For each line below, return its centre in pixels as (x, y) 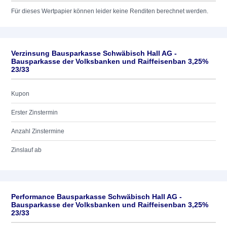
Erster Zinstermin (34, 112)
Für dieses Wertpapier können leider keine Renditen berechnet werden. (110, 11)
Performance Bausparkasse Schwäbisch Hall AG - (97, 197)
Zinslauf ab (26, 150)
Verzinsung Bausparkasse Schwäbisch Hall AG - (94, 53)
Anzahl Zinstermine (38, 131)
